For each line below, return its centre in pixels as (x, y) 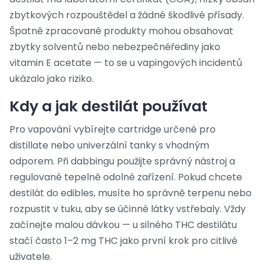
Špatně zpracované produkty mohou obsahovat (121, 31)
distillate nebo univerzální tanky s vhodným (109, 146)
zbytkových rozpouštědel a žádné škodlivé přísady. (127, 15)
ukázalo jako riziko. (52, 79)
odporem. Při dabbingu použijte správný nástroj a (122, 161)
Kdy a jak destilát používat (108, 107)
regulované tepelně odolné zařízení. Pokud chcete (126, 177)
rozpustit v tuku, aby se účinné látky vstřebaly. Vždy (128, 209)
